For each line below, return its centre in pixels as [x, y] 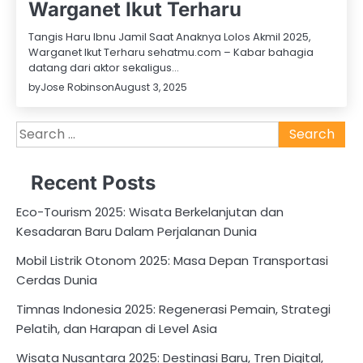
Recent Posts [93, 182]
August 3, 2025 [151, 88]
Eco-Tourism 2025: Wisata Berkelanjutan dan [150, 211]
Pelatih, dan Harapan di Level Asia [117, 328]
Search [38, 130]
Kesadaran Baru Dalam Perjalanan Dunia [137, 231]
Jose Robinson [77, 87]
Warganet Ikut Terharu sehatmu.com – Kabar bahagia [171, 52]
